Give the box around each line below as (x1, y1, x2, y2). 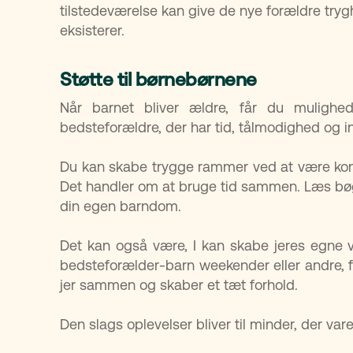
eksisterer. (60, 21, 124, 39)
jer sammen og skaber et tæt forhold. (60, 276, 298, 293)
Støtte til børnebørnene (60, 68, 257, 91)
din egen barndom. (60, 197, 181, 214)
